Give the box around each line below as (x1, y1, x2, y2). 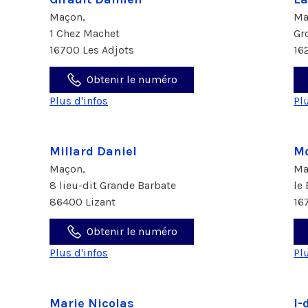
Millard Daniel (49, 144, 137, 159)
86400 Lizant (49, 195, 115, 208)
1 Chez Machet (49, 27, 122, 40)
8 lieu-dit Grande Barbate (49, 179, 179, 192)
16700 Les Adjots (49, 43, 134, 56)
